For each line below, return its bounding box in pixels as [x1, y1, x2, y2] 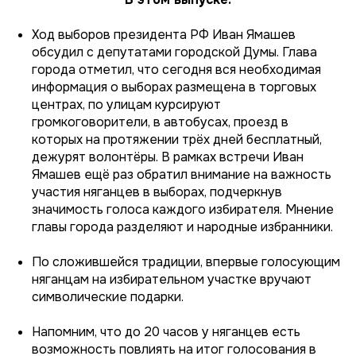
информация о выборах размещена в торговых [32, 78, 316, 95]
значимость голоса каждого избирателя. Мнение [32, 200, 334, 218]
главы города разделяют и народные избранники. [32, 218, 333, 235]
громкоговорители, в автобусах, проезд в [32, 113, 288, 130]
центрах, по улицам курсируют [32, 95, 221, 113]
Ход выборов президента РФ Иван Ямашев [32, 25, 296, 43]
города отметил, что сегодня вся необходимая [32, 60, 321, 78]
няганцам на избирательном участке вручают [32, 270, 311, 288]
